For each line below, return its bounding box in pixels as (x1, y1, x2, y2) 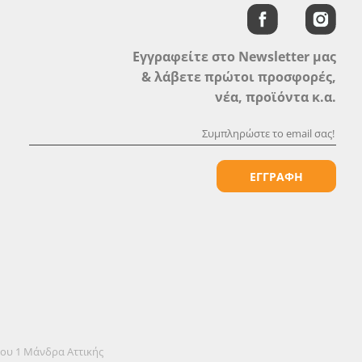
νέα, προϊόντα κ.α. (214, 88, 336, 106)
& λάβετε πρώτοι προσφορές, (141, 68, 336, 86)
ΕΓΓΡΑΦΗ (249, 169, 303, 184)
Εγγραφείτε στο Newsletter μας (132, 48, 336, 65)
